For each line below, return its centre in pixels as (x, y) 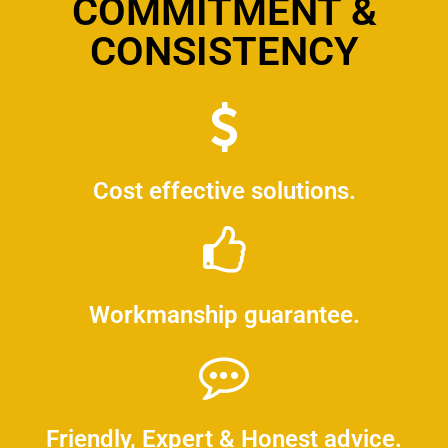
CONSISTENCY (224, 52)
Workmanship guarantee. (224, 315)
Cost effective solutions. (224, 191)
